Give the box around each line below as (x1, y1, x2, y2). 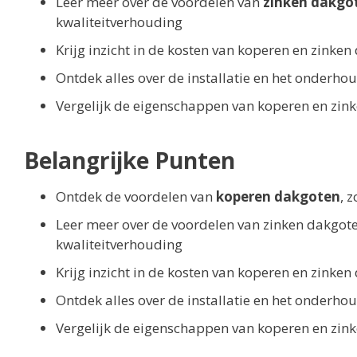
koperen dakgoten (216, 187, 340, 206)
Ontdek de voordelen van (56, 187, 216, 206)
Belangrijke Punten (24, 145, 235, 176)
